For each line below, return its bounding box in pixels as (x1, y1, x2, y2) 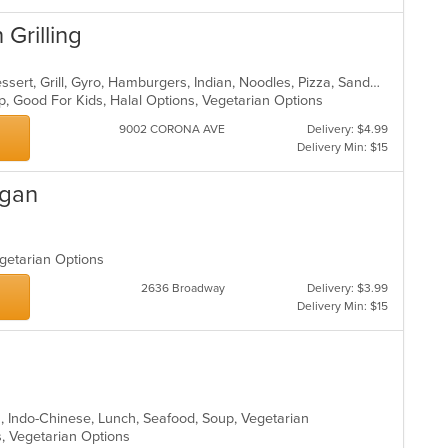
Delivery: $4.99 (306, 122, 388, 136)
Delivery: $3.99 (306, 281, 388, 295)
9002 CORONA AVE (118, 122, 225, 136)
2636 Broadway (140, 281, 225, 295)
